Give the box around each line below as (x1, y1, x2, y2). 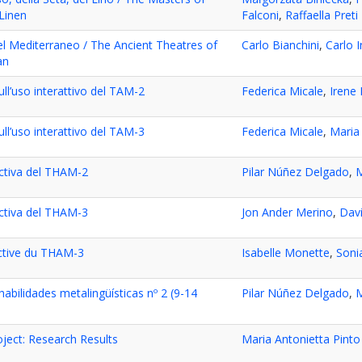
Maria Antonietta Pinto (242, 331, 360, 347)
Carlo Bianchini (242, 37, 319, 53)
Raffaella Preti (285, 7, 358, 23)
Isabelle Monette (242, 245, 330, 261)
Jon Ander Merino (242, 204, 333, 221)
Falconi (242, 7, 279, 23)
